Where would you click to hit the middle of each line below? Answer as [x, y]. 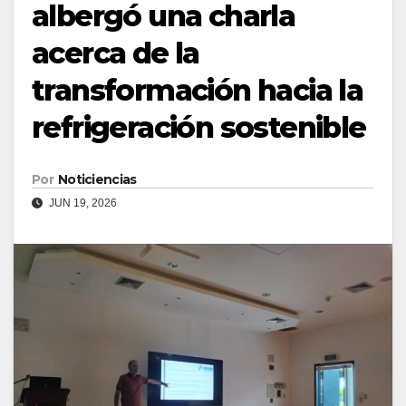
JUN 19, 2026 [82, 203]
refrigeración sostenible [199, 128]
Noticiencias [97, 180]
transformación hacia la [198, 91]
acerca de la [116, 53]
